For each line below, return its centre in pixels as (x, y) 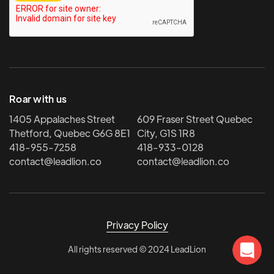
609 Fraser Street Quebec (195, 119)
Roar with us (38, 99)
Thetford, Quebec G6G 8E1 (69, 133)
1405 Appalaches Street (62, 119)
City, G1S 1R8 (166, 133)
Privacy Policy (137, 224)
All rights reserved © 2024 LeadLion (137, 249)
